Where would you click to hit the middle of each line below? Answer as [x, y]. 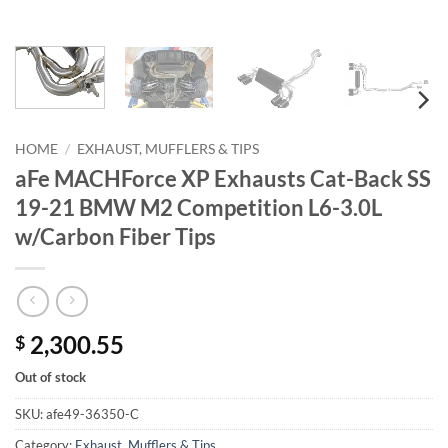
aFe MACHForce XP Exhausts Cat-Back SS [223, 178]
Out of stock [50, 377]
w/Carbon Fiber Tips [115, 236]
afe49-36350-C [92, 414]
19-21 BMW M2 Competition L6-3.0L [198, 207]
